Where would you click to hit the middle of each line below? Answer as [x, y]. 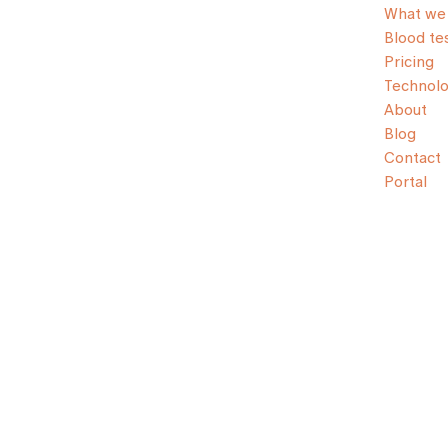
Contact [412, 157]
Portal [405, 181]
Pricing [409, 61]
